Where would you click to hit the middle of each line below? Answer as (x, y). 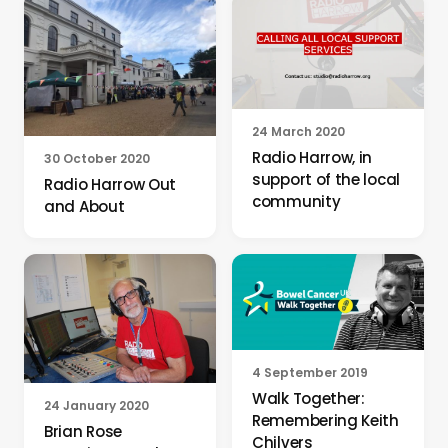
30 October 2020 (97, 159)
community (296, 201)
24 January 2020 (96, 405)
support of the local (326, 179)
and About (84, 207)
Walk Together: (308, 399)
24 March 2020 (298, 131)
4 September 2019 (310, 373)
